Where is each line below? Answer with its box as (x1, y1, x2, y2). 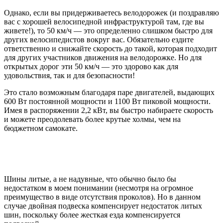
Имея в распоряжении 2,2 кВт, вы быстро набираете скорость (4, 106, 213, 114)
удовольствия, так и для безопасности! (4, 71, 135, 80)
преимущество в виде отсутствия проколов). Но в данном (4, 192, 201, 201)
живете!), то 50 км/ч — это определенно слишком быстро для (4, 26, 213, 35)
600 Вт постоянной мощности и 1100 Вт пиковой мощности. (4, 97, 211, 106)
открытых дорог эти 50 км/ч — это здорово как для (4, 62, 178, 71)
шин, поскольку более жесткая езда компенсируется (4, 210, 180, 219)
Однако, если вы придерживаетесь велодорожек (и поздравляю (4, 8, 219, 17)
